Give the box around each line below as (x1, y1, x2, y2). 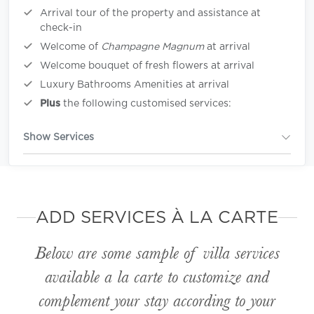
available (45, 266, 104, 287)
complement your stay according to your (39, 289, 275, 311)
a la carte (104, 266, 163, 287)
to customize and (163, 266, 269, 287)
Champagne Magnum (101, 41, 204, 52)
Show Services (23, 132, 94, 142)
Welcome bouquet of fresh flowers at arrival (40, 60, 254, 71)
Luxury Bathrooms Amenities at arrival (40, 79, 229, 90)
